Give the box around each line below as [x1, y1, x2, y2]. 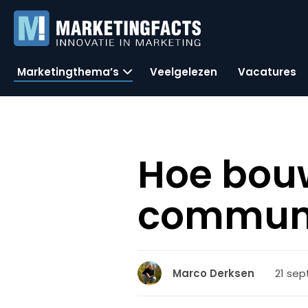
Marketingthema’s [17, 64, 119, 79]
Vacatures [238, 64, 296, 79]
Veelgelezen [150, 64, 217, 79]
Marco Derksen [173, 266, 255, 280]
